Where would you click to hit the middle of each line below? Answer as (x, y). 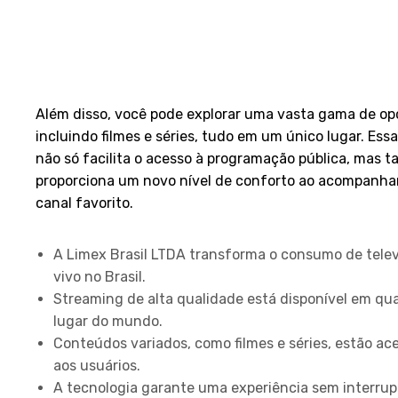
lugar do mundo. (108, 321)
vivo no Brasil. (99, 277)
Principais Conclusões (151, 228)
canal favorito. (84, 203)
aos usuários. (97, 366)
